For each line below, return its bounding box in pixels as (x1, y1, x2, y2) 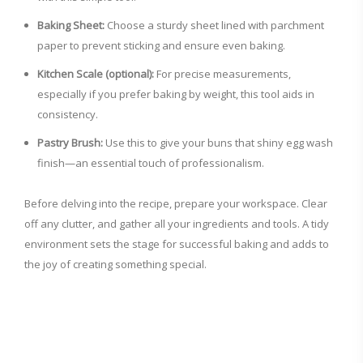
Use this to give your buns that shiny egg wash (103, 135, 333, 151)
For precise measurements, (154, 66, 291, 82)
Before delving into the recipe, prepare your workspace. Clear (24, 196, 327, 211)
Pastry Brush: (37, 135, 103, 151)
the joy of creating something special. (24, 257, 207, 272)
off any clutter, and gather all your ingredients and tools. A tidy (24, 216, 329, 232)
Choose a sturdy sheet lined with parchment (105, 18, 324, 33)
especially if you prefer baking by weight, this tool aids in (37, 87, 314, 102)
